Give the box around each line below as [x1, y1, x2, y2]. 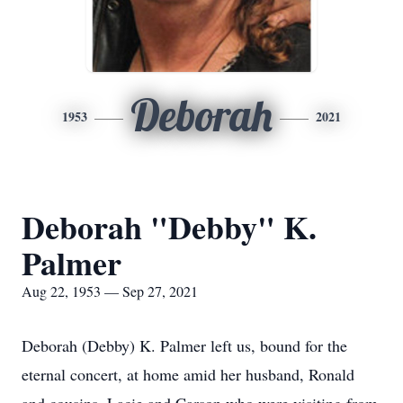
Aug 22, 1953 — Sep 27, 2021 [22, 282, 198, 300]
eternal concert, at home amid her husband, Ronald [22, 363, 354, 385]
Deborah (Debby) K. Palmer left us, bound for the [22, 335, 347, 356]
